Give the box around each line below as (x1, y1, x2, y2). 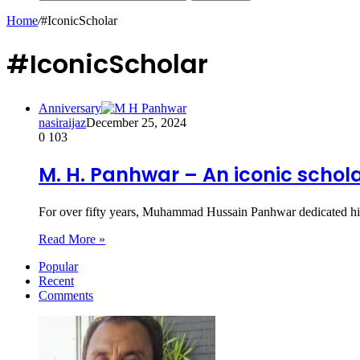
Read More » (39, 231, 105, 246)
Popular (39, 259, 78, 273)
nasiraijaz (39, 115, 86, 129)
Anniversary (39, 100, 101, 115)
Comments (39, 288, 93, 302)
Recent (39, 273, 74, 288)
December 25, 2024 (86, 115, 186, 129)
